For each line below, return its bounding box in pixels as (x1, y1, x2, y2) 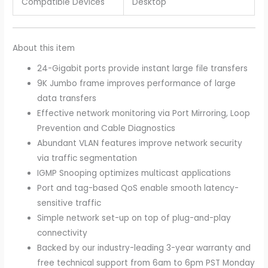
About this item (13, 42, 75, 54)
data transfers (37, 93, 97, 105)
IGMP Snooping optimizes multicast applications (37, 167, 232, 179)
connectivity (37, 227, 88, 239)
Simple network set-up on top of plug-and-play (37, 212, 232, 224)
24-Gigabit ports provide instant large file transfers (37, 63, 248, 75)
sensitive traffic (37, 197, 102, 209)
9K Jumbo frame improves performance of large (37, 78, 236, 90)
